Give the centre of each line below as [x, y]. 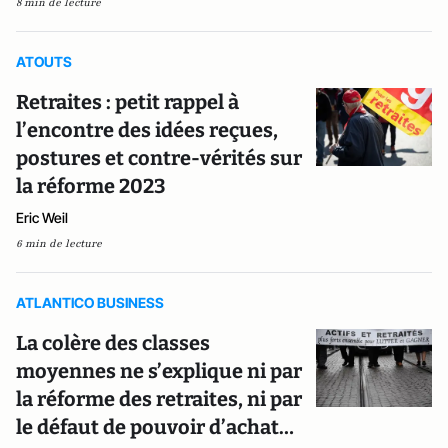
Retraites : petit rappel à [127, 101]
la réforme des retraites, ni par [159, 398]
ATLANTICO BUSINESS [90, 302]
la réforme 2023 [91, 185]
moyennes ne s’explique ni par [159, 370]
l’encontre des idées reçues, [147, 129]
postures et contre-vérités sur [159, 157]
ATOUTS [44, 61]
